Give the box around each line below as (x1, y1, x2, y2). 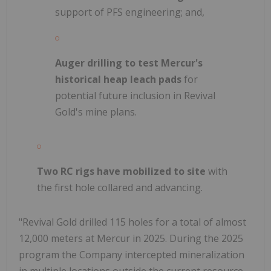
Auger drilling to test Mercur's (55, 56, 203, 70)
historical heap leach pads (55, 72, 184, 86)
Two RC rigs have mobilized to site (37, 164, 206, 178)
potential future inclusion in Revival (55, 88, 215, 102)
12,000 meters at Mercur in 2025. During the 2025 (19, 231, 243, 245)
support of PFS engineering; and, (55, 5, 204, 19)
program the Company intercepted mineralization (19, 247, 244, 261)
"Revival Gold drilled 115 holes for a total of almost (19, 215, 246, 229)
